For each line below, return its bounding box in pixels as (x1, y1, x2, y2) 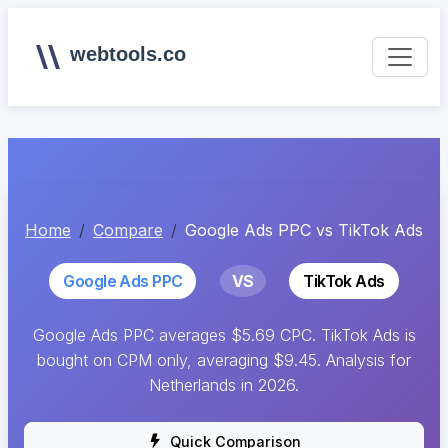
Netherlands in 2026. (149, 374, 299, 395)
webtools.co (69, 43, 186, 65)
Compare (93, 220, 163, 240)
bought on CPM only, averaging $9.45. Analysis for (37, 349, 411, 370)
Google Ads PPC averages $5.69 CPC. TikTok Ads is (32, 324, 416, 345)
